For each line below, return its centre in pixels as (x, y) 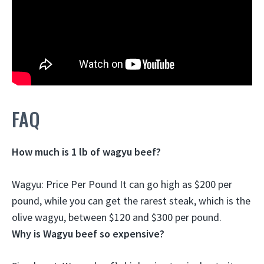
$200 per (213, 184)
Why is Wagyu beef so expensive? (88, 233)
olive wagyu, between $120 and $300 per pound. (117, 217)
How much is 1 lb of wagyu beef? (86, 151)
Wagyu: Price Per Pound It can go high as (103, 184)
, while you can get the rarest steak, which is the (145, 200)
